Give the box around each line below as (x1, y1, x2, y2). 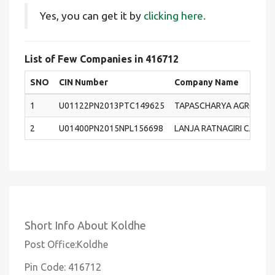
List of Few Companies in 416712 (25, 53, 179, 64)
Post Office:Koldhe (25, 239, 108, 250)
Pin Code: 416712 (25, 261, 101, 273)
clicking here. (144, 10, 206, 21)
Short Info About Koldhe (25, 219, 146, 231)
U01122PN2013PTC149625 (59, 101, 165, 110)
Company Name (174, 77, 239, 87)
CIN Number (59, 77, 108, 87)
